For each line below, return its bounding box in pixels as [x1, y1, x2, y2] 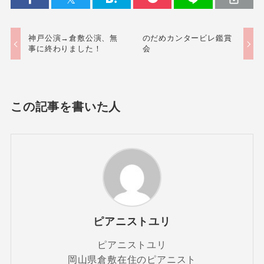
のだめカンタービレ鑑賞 [142, 34, 232, 43]
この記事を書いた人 [10, 100, 121, 114]
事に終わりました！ [28, 44, 102, 54]
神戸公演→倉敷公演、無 [28, 34, 118, 43]
